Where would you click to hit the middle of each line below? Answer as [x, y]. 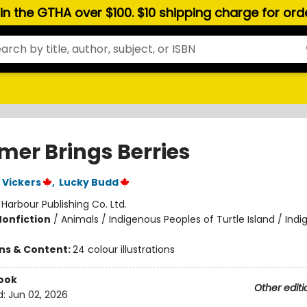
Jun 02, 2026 [38, 295]
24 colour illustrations [123, 249]
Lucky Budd [88, 182]
